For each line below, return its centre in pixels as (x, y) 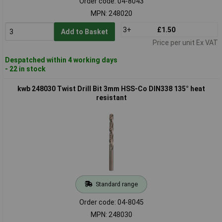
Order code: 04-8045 (111, 202)
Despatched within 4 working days (61, 60)
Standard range (116, 184)
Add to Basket (84, 31)
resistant (111, 97)
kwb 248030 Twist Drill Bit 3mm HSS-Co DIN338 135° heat (111, 88)
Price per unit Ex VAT (185, 42)
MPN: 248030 (111, 214)
